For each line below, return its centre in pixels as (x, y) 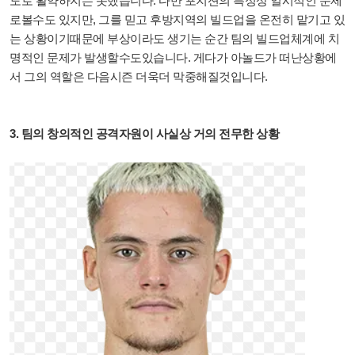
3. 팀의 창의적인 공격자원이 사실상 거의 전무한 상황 (144, 134)
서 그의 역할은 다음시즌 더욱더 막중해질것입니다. (139, 77)
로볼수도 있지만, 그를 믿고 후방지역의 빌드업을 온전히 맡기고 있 (177, 20)
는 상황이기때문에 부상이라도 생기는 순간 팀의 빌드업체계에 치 (174, 39)
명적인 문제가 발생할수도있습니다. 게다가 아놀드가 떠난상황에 (173, 58)
